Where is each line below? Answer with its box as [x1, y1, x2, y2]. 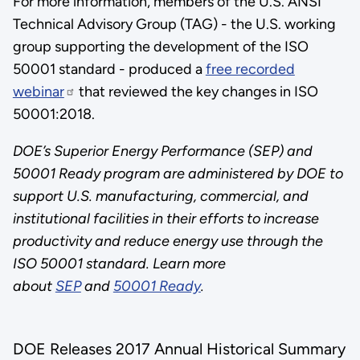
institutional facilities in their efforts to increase [12, 209, 319, 227]
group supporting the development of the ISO [12, 37, 309, 55]
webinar [12, 82, 64, 100]
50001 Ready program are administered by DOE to [12, 164, 343, 182]
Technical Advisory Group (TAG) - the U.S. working [12, 14, 336, 33]
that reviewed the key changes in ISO [75, 82, 318, 100]
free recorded [205, 59, 295, 78]
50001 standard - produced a [12, 59, 206, 78]
